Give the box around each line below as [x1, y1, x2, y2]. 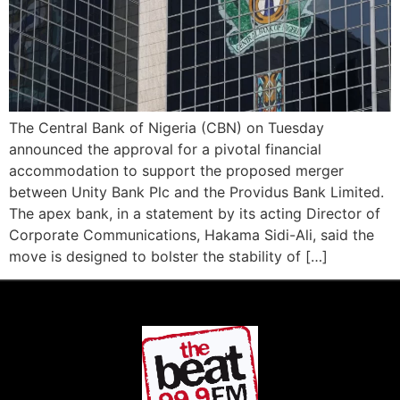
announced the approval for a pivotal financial [9, 139, 321, 158]
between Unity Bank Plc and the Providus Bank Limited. [9, 182, 384, 201]
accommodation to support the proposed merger [9, 161, 344, 179]
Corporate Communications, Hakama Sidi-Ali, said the [9, 225, 374, 244]
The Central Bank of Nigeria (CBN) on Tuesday [9, 118, 324, 137]
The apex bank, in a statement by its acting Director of [9, 204, 380, 222]
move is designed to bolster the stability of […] [9, 246, 328, 265]
